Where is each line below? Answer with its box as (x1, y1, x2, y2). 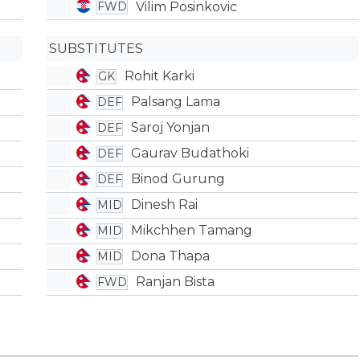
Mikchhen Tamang (131, 223, 253, 238)
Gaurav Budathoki (131, 145, 250, 161)
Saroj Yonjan (131, 120, 211, 135)
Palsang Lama (131, 94, 221, 109)
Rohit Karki (125, 68, 195, 84)
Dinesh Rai (131, 197, 198, 212)
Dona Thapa (131, 248, 211, 264)
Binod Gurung (131, 171, 226, 186)
